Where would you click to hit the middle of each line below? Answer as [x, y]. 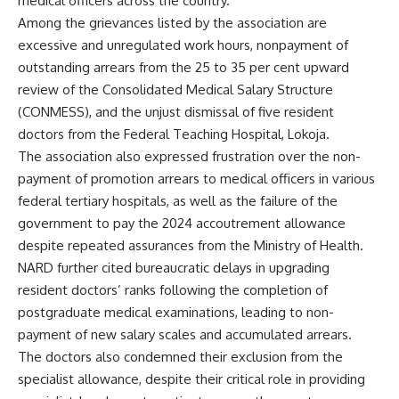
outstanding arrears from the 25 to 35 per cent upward [183, 68]
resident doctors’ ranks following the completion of [173, 290]
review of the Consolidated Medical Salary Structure [175, 90]
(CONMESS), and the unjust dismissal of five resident [176, 112]
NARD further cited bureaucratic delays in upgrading [174, 268]
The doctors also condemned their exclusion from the [180, 357]
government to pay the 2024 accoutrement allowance [182, 224]
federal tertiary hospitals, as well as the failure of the [178, 201]
